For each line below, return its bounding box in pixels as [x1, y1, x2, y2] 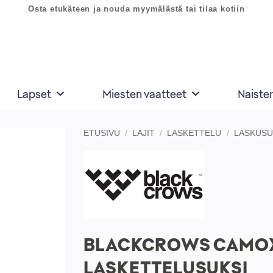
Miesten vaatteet [102, 87, 186, 101]
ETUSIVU [83, 128, 120, 138]
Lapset [17, 87, 51, 101]
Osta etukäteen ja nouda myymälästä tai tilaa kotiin [28, 4, 245, 13]
